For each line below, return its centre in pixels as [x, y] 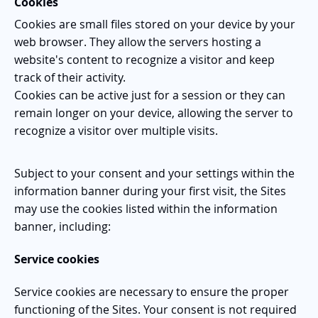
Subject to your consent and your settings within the [154, 173]
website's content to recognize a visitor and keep [144, 59]
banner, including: [62, 226]
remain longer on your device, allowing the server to [154, 113]
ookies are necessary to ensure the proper [175, 291]
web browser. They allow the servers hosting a [138, 42]
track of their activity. [70, 77]
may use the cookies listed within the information [146, 208]
